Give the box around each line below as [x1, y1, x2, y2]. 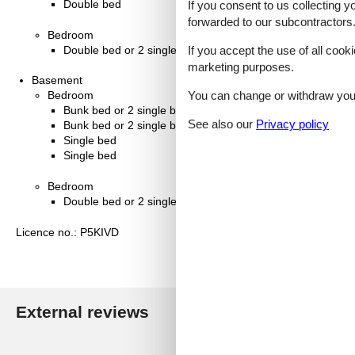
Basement [32, 74, 82, 87]
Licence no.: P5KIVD [16, 225, 119, 239]
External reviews [16, 302, 149, 321]
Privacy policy [256, 116, 329, 131]
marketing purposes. [188, 59, 294, 74]
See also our [188, 116, 256, 131]
